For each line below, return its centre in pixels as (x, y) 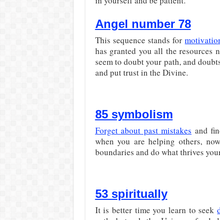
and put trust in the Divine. (141, 72)
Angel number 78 (143, 24)
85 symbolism (134, 114)
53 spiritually (131, 194)
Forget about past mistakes (143, 130)
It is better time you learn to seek (156, 210)
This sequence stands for (140, 40)
